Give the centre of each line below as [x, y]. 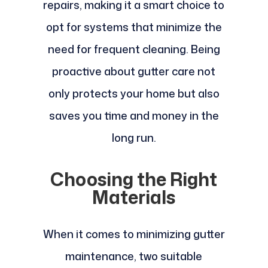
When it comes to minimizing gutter [134, 234]
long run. [134, 138]
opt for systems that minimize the [134, 27]
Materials [134, 197]
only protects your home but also [134, 94]
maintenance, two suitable [134, 256]
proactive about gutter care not [134, 71]
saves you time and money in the [134, 116]
